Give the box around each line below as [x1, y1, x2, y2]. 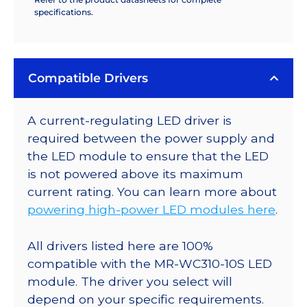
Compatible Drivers [28, 71, 148, 86]
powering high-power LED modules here [27, 202, 275, 217]
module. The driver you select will [27, 273, 232, 288]
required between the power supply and [27, 131, 275, 146]
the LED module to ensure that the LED [27, 149, 269, 164]
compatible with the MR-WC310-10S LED [27, 256, 272, 271]
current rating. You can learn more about [27, 184, 277, 199]
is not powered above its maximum [27, 167, 243, 182]
